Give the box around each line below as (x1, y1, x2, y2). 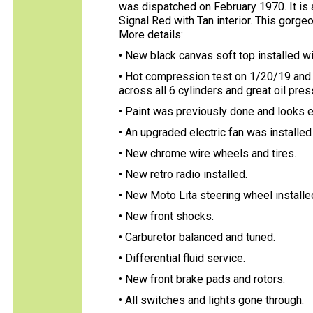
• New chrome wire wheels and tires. (119, 147, 296, 160)
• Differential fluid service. (119, 252, 245, 265)
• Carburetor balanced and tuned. (119, 231, 275, 244)
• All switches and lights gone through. (119, 293, 304, 307)
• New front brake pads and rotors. (119, 272, 285, 286)
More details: (119, 28, 183, 41)
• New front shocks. (119, 210, 214, 223)
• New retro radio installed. (119, 168, 247, 181)
